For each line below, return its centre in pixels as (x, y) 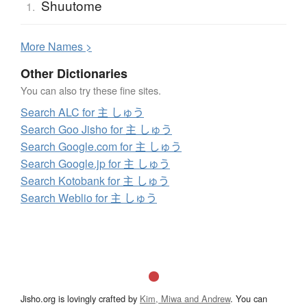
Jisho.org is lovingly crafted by (80, 299)
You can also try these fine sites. (91, 90)
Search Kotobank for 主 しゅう (95, 181)
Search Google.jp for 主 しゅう (95, 164)
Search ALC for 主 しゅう (82, 112)
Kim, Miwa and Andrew (185, 299)
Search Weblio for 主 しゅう (89, 198)
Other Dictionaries (74, 74)
